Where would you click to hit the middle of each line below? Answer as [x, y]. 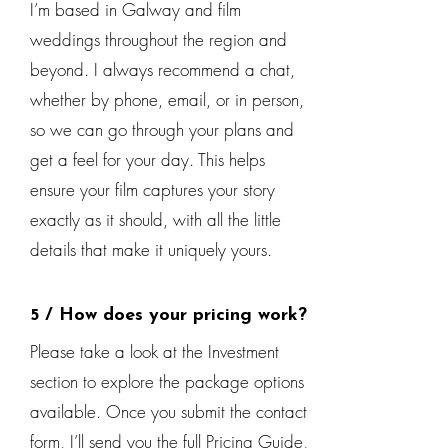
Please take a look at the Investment [154, 351]
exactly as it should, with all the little [155, 219]
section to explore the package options [167, 381]
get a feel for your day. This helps [147, 159]
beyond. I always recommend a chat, [162, 69]
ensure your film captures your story [152, 189]
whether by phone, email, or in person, [167, 99]
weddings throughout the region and [158, 39]
